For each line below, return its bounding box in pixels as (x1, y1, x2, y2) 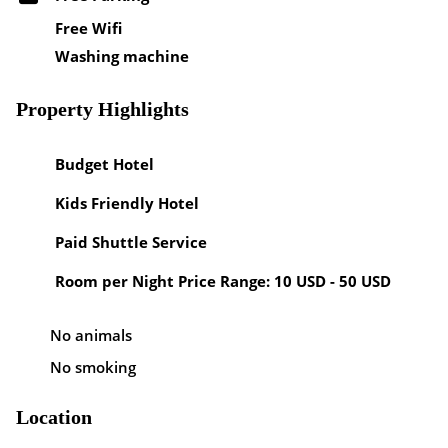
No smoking (50, 357, 136, 377)
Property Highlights (16, 98, 189, 120)
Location (16, 406, 92, 428)
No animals (50, 325, 132, 345)
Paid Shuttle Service (55, 231, 207, 252)
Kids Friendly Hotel (55, 192, 199, 213)
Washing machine (55, 46, 189, 66)
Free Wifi (55, 18, 122, 38)
